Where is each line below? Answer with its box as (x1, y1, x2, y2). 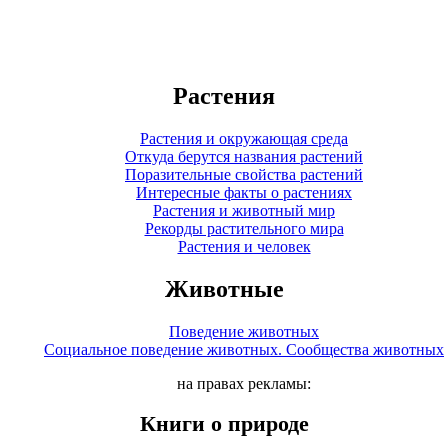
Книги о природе (139, 411, 309, 437)
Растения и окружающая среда (140, 129, 348, 147)
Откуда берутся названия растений (125, 147, 363, 165)
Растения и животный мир (153, 201, 335, 219)
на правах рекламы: (177, 374, 311, 392)
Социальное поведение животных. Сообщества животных (44, 340, 444, 358)
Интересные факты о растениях (136, 183, 352, 201)
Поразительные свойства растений (125, 165, 363, 183)
